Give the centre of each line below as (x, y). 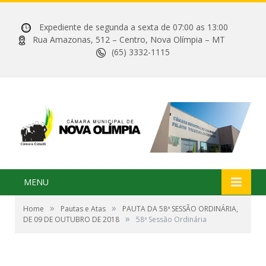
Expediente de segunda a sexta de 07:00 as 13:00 (141, 27)
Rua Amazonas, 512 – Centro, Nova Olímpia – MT (141, 39)
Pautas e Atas (83, 208)
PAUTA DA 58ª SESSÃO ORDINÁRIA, (180, 208)
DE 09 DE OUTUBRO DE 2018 (71, 219)
